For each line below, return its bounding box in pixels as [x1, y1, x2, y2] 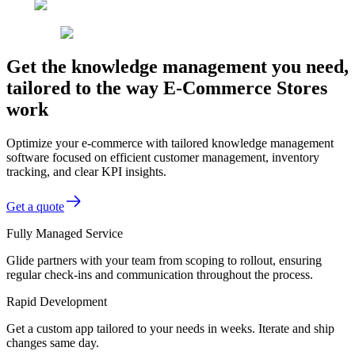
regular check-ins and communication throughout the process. [6, 267, 313, 281]
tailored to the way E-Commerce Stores [6, 77, 327, 98]
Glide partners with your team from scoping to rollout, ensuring [6, 253, 322, 267]
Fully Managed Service [6, 226, 123, 240]
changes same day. [6, 335, 99, 349]
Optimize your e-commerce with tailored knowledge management [6, 136, 334, 150]
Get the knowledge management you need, [6, 55, 349, 77]
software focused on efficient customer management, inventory [6, 150, 319, 164]
